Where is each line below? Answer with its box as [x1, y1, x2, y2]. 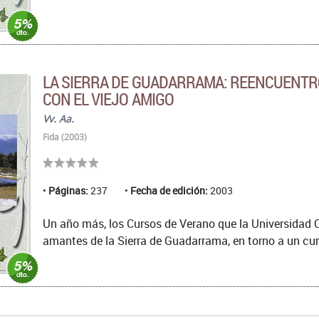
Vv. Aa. [43, 112, 74, 126]
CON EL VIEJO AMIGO [43, 88, 174, 111]
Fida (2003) [43, 131, 87, 144]
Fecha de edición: [130, 184, 208, 198]
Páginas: [48, 184, 88, 198]
